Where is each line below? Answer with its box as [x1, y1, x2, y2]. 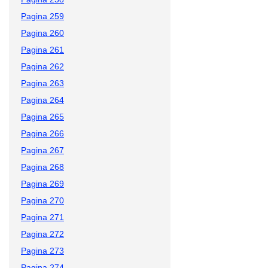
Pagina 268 [21, 162, 64, 172]
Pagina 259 [21, 11, 64, 21]
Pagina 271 [21, 212, 64, 222]
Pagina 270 [21, 195, 64, 205]
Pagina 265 [21, 111, 64, 121]
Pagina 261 [21, 44, 64, 54]
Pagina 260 [21, 28, 64, 38]
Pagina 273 [21, 245, 64, 255]
